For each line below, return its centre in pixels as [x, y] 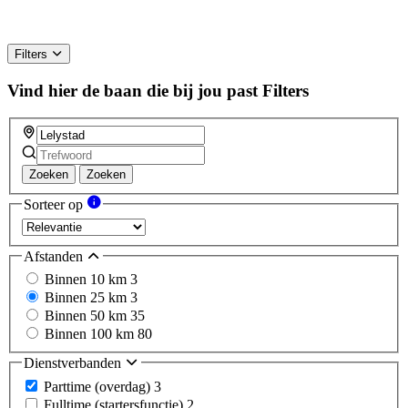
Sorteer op [55, 205]
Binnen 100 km [91, 334]
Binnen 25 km [87, 298]
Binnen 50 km [87, 316]
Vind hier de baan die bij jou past [133, 90]
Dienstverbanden [74, 363]
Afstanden [55, 256]
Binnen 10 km [87, 280]
